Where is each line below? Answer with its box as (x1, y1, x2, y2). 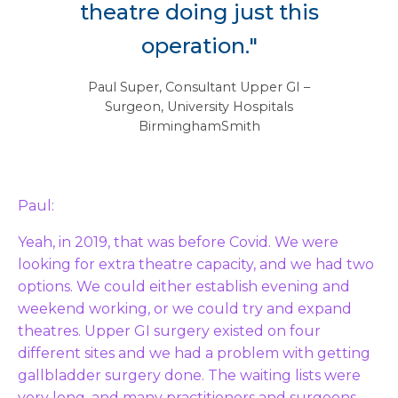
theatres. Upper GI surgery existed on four (18, 322, 321, 339)
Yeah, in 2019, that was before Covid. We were (18, 233, 338, 251)
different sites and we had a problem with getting (18, 344, 370, 362)
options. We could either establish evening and (18, 277, 350, 295)
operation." (140, 32, 258, 59)
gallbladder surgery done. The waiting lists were (18, 366, 361, 384)
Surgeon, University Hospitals (105, 98, 293, 115)
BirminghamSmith (138, 117, 260, 134)
